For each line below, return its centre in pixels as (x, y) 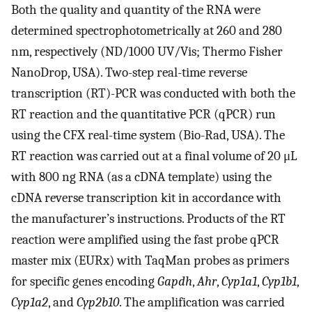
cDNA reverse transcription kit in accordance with (146, 197)
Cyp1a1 (239, 281)
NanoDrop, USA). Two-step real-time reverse (129, 72)
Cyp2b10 (98, 302)
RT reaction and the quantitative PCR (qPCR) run (143, 114)
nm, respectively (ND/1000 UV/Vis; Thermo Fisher (147, 51)
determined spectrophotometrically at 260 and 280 (147, 30)
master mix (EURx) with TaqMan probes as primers (150, 260)
